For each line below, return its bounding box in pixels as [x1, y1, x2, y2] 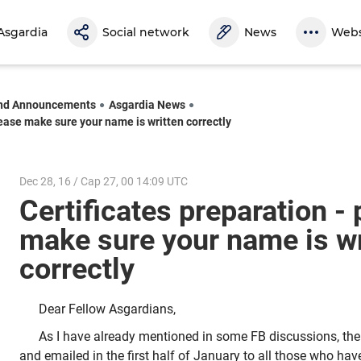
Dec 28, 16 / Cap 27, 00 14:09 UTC [19, 174, 188, 188]
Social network [102, 25, 189, 39]
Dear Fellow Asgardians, [39, 301, 176, 317]
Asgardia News [109, 98, 185, 111]
